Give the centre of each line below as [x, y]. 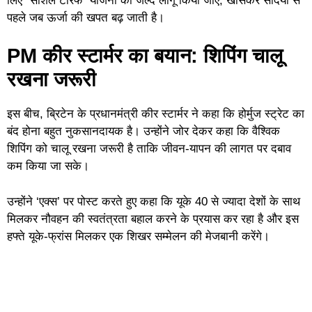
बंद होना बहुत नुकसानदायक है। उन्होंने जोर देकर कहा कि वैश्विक [143, 132]
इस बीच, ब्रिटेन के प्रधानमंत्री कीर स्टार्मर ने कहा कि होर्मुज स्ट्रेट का [156, 114]
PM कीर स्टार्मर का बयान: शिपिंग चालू [145, 56]
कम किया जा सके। [48, 166]
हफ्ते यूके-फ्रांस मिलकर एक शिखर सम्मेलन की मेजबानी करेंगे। [138, 236]
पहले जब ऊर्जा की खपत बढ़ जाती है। [86, 17]
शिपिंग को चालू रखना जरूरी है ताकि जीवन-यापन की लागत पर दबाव [149, 149]
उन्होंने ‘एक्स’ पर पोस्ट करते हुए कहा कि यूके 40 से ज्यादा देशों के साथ [154, 201]
